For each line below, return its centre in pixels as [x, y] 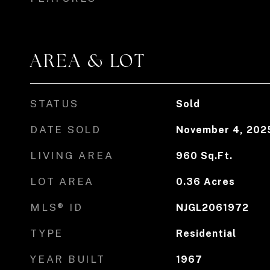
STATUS [55, 104]
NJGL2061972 [212, 208]
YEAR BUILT [68, 259]
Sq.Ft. [216, 156]
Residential [206, 234]
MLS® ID [57, 207]
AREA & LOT [88, 61]
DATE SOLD [66, 130]
